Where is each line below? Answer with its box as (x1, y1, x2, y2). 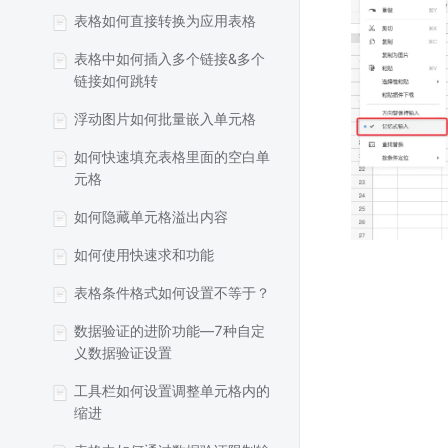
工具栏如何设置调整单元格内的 (74, 382, 270, 399)
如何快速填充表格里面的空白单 (74, 148, 270, 165)
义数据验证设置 (74, 344, 172, 361)
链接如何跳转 (74, 72, 158, 89)
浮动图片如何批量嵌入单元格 (74, 110, 256, 127)
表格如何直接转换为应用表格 (74, 12, 256, 29)
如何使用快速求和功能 (74, 246, 214, 263)
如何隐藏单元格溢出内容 (74, 208, 228, 225)
